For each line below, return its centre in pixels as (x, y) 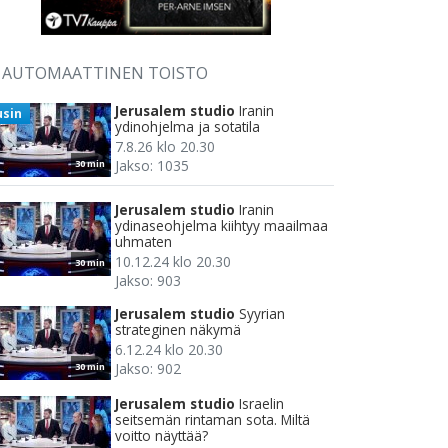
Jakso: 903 (148, 281)
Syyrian (262, 314)
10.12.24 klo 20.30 (173, 262)
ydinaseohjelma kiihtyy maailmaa (221, 226)
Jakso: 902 (148, 369)
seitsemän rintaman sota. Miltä (212, 420)
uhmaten (143, 242)
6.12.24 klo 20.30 (169, 350)
